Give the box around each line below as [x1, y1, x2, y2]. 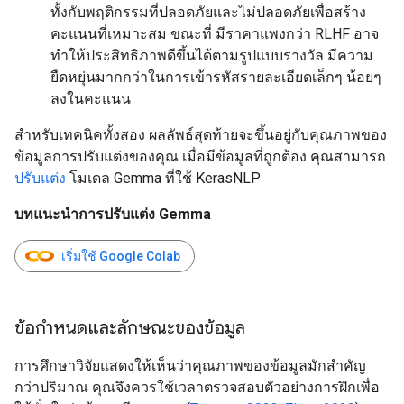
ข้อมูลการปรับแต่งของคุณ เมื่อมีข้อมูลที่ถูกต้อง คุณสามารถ [14, 148, 386, 165]
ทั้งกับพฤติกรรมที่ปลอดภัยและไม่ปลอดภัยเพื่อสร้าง [50, 4, 366, 21]
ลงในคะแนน [50, 90, 131, 107]
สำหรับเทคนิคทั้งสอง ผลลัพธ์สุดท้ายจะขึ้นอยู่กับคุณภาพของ [14, 126, 387, 143]
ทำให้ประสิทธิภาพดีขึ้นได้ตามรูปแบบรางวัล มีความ [50, 47, 373, 64]
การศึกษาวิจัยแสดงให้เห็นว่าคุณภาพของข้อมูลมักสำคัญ [14, 357, 366, 374]
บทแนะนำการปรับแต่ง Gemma [14, 206, 211, 223]
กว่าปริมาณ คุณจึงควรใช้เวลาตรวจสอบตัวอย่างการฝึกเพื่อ [14, 379, 380, 396]
